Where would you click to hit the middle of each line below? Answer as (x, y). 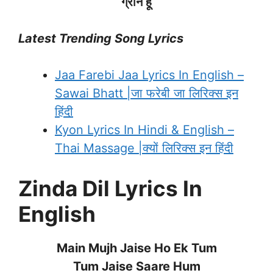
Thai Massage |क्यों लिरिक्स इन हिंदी (144, 148)
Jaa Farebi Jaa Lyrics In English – (149, 75)
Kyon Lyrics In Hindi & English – (144, 129)
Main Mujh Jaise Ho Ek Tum (136, 248)
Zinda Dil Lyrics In (110, 188)
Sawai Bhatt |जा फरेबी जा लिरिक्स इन (147, 93)
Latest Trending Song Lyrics (101, 38)
